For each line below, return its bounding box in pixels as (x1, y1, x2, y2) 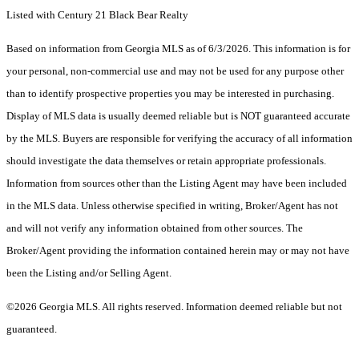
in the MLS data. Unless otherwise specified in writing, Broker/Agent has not (6, 200, 338, 212)
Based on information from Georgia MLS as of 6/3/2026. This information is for (6, 42, 350, 55)
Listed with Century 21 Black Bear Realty (6, 9, 188, 22)
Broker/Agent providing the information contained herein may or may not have (6, 244, 349, 257)
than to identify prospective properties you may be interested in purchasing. (6, 87, 334, 100)
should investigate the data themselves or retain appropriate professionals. (6, 155, 326, 167)
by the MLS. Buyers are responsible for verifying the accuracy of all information (6, 132, 353, 145)
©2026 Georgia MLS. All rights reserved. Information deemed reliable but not (6, 301, 342, 313)
